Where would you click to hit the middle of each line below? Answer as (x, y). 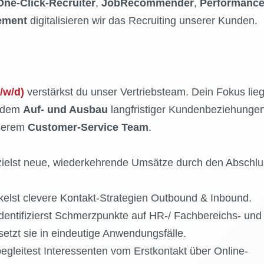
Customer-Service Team (88, 128)
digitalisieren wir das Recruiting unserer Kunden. (142, 21)
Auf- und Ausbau (65, 110)
